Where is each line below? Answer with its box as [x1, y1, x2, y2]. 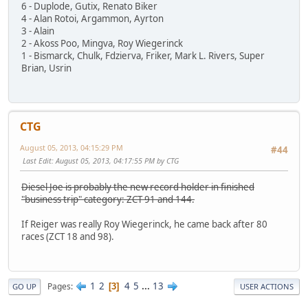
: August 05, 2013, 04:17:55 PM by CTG [52, 155, 179, 166]
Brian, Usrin [21, 62, 71, 75]
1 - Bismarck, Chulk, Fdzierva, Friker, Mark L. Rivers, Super [21, 49, 265, 63]
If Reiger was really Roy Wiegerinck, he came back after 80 [21, 217, 267, 230]
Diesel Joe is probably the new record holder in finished [21, 180, 254, 193]
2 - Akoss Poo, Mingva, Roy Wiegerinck [21, 37, 183, 50]
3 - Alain [21, 25, 54, 38]
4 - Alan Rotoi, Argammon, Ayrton [21, 12, 164, 25]
